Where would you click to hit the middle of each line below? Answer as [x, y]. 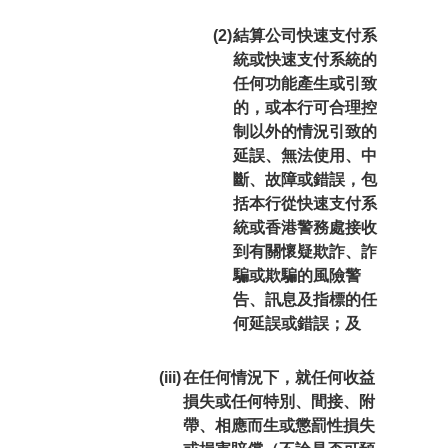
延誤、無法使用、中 [304, 155]
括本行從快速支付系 [304, 203]
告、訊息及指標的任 [304, 299]
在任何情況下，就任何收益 [278, 377]
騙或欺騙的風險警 [296, 275]
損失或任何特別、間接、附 [278, 401]
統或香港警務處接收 [304, 227]
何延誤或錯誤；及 [296, 323]
